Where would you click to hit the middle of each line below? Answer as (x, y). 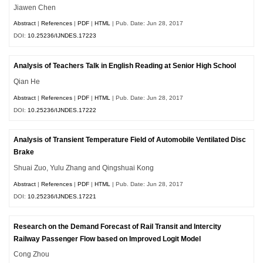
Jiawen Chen (35, 7)
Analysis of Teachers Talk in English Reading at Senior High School (125, 66)
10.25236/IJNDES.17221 (62, 196)
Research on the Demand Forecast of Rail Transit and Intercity (118, 226)
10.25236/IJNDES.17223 (62, 36)
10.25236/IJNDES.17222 (62, 110)
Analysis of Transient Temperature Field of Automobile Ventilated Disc (130, 140)
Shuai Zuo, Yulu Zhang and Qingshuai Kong (84, 168)
